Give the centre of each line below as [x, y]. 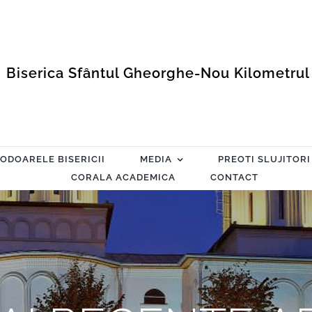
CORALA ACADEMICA [123, 177]
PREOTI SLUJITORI [264, 159]
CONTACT [234, 177]
